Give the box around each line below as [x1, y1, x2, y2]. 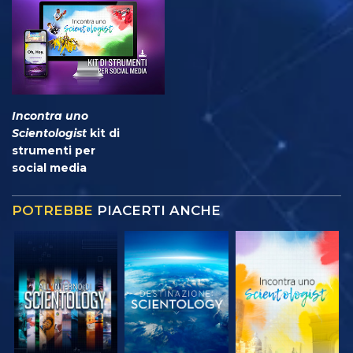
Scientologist [12, 125, 87, 140]
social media [12, 160, 87, 175]
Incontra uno [12, 108, 88, 123]
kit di [87, 125, 120, 140]
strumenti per [12, 143, 95, 158]
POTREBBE [12, 202, 93, 218]
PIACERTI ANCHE [93, 202, 221, 218]
